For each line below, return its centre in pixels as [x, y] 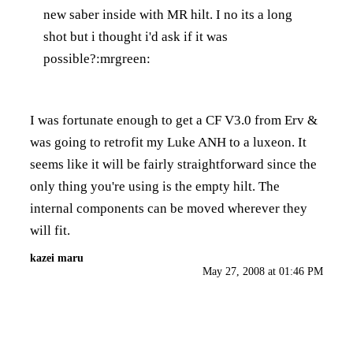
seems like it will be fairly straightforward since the [173, 164]
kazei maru [57, 257]
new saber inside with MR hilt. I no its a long [168, 14]
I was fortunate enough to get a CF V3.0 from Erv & [174, 120]
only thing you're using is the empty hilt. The [155, 186]
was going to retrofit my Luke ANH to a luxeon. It [168, 142]
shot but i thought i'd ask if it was [136, 36]
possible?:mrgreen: [97, 58]
